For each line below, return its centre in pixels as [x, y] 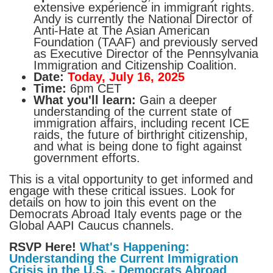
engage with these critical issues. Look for [122, 190]
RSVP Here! [44, 246]
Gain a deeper [176, 100]
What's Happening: [135, 246]
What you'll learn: [85, 100]
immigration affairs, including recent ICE [141, 123]
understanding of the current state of [133, 111]
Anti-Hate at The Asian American [122, 30]
